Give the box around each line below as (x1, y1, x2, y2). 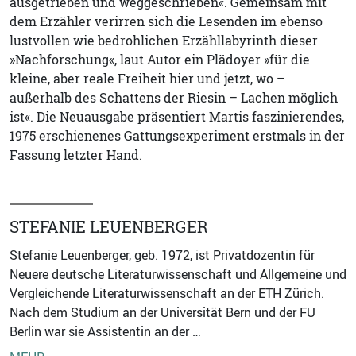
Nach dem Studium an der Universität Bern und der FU (10, 303, 315, 321)
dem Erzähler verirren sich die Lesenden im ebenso (10, 12, 323, 30)
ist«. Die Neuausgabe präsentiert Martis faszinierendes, (10, 107, 344, 126)
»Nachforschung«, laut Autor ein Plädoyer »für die (10, 50, 310, 68)
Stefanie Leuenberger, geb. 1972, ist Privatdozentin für (10, 246, 315, 264)
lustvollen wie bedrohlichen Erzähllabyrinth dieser (10, 31, 318, 49)
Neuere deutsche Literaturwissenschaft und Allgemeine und (10, 265, 346, 283)
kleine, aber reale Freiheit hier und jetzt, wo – (10, 69, 285, 87)
